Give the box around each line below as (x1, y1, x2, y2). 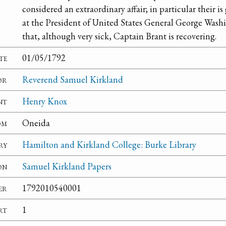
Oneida (22, 117, 50, 129)
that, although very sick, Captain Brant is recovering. (22, 30, 216, 42)
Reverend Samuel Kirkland (22, 74, 123, 86)
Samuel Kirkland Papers (22, 160, 111, 173)
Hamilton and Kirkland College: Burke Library (22, 139, 196, 151)
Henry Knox (22, 95, 67, 107)
